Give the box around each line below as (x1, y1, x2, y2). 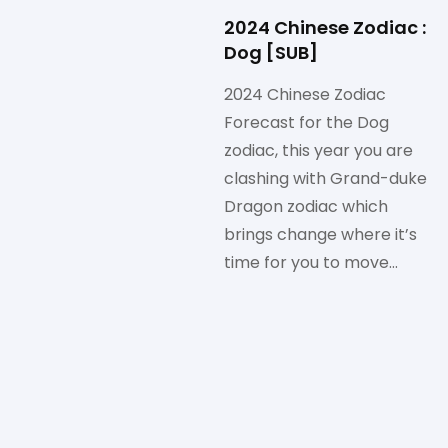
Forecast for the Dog (224, 111, 389, 135)
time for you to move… (224, 251, 398, 275)
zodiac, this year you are (224, 139, 413, 163)
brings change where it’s (224, 223, 417, 247)
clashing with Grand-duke (224, 167, 427, 191)
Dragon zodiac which (224, 195, 388, 219)
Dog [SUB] (224, 40, 318, 66)
